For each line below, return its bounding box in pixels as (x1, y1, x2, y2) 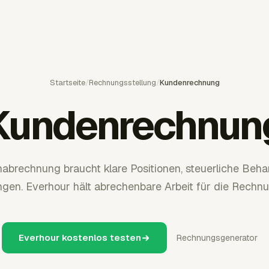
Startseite (49, 77, 85, 88)
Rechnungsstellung (88, 77, 156, 88)
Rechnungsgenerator (177, 232, 258, 243)
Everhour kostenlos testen (19, 232, 141, 243)
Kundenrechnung (159, 77, 220, 88)
